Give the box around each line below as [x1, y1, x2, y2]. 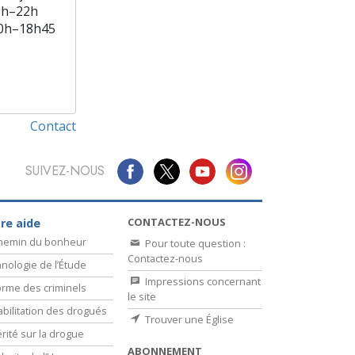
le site [128, 288, 156, 303]
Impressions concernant [143, 273, 261, 288]
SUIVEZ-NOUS [25, 162, 105, 181]
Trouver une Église [143, 311, 234, 326]
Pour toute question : [143, 235, 246, 250]
